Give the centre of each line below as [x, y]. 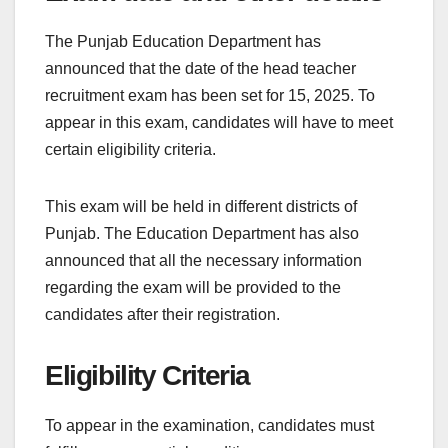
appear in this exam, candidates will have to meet [219, 123]
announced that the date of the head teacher [200, 69]
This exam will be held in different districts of [201, 207]
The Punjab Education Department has [183, 42]
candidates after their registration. [162, 315]
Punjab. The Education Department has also [202, 234]
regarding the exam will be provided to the [193, 288]
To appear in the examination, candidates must [209, 425]
